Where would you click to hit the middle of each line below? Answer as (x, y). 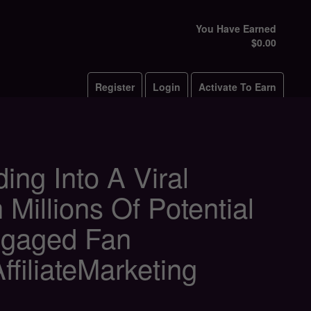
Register (115, 87)
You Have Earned (236, 28)
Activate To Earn (237, 87)
